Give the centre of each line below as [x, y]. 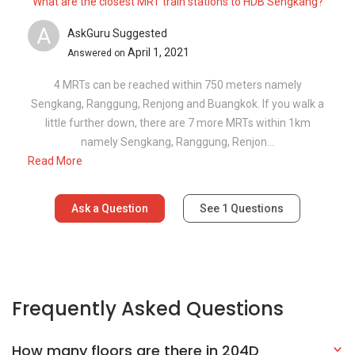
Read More [55, 160]
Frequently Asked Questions [148, 308]
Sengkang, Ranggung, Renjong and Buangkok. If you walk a [177, 103]
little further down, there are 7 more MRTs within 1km [177, 122]
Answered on [97, 53]
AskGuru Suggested [117, 34]
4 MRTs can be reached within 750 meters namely [177, 84]
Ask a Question [110, 208]
